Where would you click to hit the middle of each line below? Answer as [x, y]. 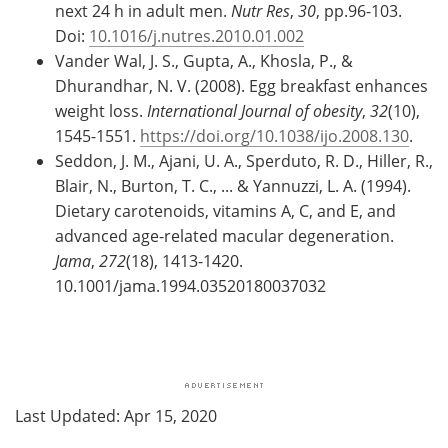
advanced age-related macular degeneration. [224, 236]
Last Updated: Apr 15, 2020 [116, 416]
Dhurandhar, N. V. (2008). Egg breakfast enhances [241, 86]
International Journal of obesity [254, 111]
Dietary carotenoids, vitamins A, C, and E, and [225, 211]
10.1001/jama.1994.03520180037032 [190, 286]
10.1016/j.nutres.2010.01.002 [196, 36]
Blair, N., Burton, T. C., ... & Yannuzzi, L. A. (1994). [233, 186]
